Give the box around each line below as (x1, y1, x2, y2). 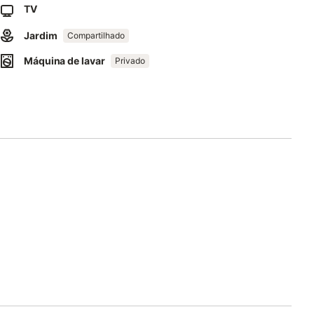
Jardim (24, 29, 57, 41)
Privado (114, 55, 145, 66)
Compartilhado (67, 30, 125, 41)
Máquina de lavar (24, 55, 105, 67)
